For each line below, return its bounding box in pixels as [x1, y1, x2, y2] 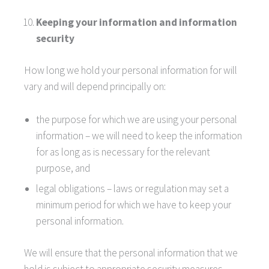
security [36, 32, 74, 46]
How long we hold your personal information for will [24, 64, 237, 77]
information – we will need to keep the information [36, 129, 242, 143]
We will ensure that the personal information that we [24, 246, 238, 260]
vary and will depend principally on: [24, 80, 166, 94]
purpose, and [36, 162, 90, 175]
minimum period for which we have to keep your [36, 198, 231, 212]
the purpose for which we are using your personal [36, 113, 237, 127]
